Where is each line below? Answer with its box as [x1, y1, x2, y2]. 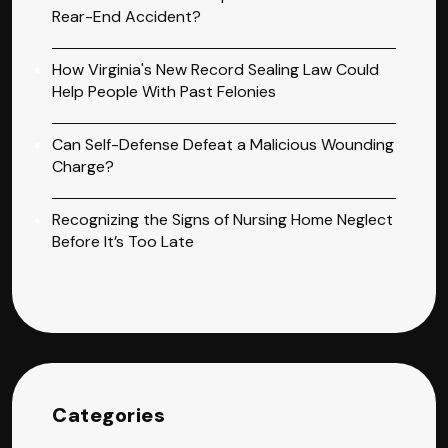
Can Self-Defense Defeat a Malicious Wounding [52, 133, 394, 155]
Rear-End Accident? [52, 5, 201, 27]
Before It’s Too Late [52, 230, 194, 252]
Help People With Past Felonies [52, 80, 276, 102]
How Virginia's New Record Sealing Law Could [52, 58, 379, 80]
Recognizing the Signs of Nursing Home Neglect [52, 208, 393, 230]
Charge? [52, 155, 114, 177]
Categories [52, 401, 165, 428]
